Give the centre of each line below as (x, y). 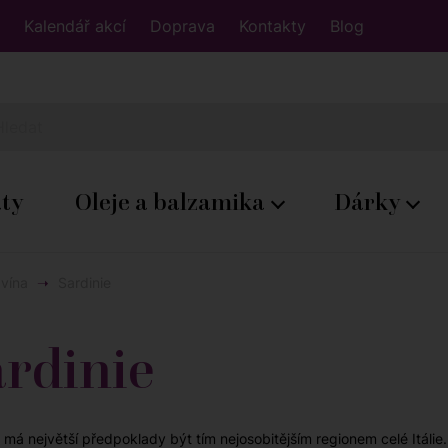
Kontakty (272, 26)
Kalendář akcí (75, 26)
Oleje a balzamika (172, 202)
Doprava (182, 26)
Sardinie (84, 282)
